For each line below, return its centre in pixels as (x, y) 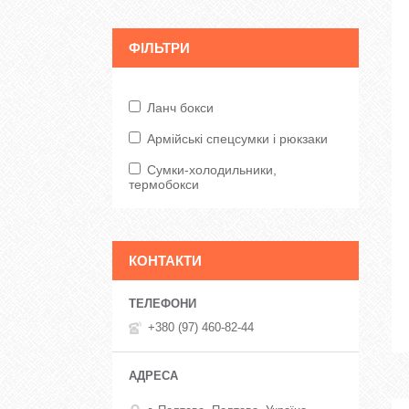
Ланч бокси (180, 108)
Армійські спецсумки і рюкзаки (237, 139)
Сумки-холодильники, (212, 170)
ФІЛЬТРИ (159, 48)
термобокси (164, 184)
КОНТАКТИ (165, 261)
